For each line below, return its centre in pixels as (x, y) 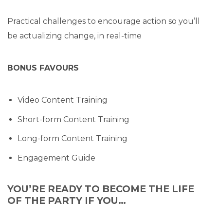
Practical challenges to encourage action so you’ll (104, 21)
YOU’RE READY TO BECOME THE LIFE (101, 189)
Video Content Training (62, 100)
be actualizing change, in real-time (74, 36)
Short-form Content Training (73, 119)
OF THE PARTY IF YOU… (67, 200)
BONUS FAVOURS (43, 68)
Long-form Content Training (72, 139)
